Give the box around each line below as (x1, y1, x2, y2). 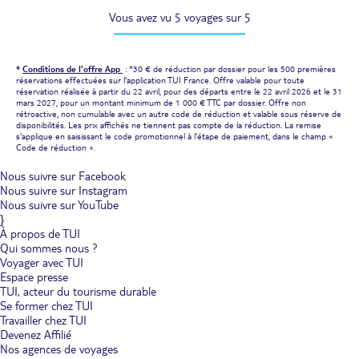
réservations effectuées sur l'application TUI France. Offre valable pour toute (16, 75, 305, 87)
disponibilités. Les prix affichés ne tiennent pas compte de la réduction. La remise (16, 119, 321, 131)
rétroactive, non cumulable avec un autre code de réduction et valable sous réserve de (16, 108, 341, 120)
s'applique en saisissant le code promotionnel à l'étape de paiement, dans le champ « (16, 131, 333, 143)
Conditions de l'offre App (22, 63, 123, 75)
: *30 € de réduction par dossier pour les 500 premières (123, 63, 336, 75)
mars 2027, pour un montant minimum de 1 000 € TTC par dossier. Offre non (16, 97, 306, 109)
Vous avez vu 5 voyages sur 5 (108, 10, 251, 26)
